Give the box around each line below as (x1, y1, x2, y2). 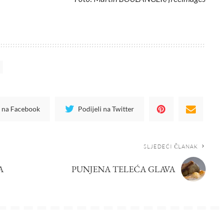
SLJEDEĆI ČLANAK (143, 143, 198, 150)
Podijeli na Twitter (78, 104, 135, 113)
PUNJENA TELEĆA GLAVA (72, 163, 176, 175)
